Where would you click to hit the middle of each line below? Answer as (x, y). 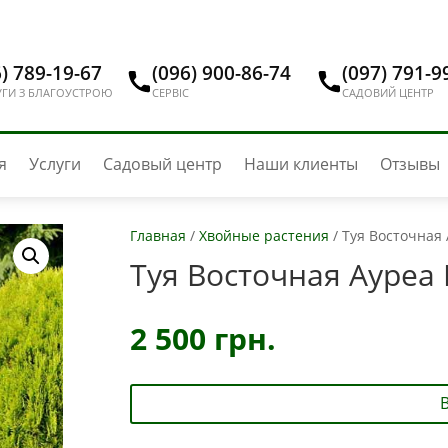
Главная (157, 235)
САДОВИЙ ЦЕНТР (387, 92)
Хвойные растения (263, 235)
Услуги (54, 164)
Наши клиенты (300, 164)
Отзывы (409, 164)
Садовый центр (162, 164)
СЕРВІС (171, 92)
